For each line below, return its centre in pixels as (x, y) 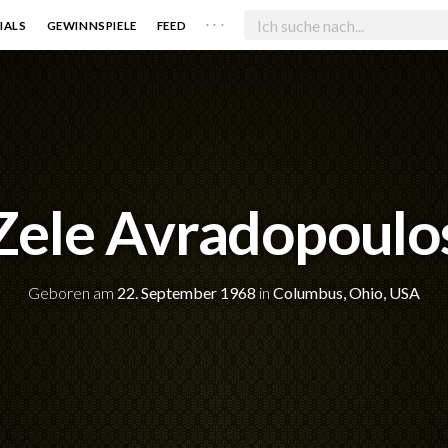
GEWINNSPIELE (91, 25)
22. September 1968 (186, 292)
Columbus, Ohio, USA (346, 292)
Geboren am (72, 292)
